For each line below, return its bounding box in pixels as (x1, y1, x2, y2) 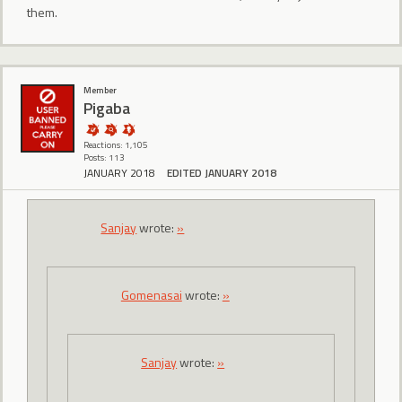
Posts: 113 (83, 150, 125, 164)
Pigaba (83, 96, 130, 121)
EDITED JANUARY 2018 (167, 163, 276, 181)
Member (83, 83, 117, 97)
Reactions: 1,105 (83, 137, 148, 152)
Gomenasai (120, 285, 182, 305)
